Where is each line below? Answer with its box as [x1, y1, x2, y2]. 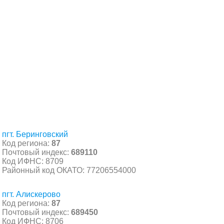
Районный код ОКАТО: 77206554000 [2, 165, 136, 174]
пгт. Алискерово [2, 189, 60, 198]
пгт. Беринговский [2, 129, 68, 138]
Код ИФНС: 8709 [2, 156, 63, 165]
